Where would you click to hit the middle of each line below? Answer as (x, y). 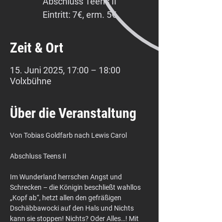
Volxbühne (31, 81)
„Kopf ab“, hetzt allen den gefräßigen (66, 198)
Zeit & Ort (37, 48)
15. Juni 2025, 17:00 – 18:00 (65, 70)
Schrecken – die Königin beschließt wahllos (76, 187)
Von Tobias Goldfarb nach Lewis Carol (68, 135)
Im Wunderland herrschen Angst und (67, 177)
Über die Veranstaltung (73, 113)
